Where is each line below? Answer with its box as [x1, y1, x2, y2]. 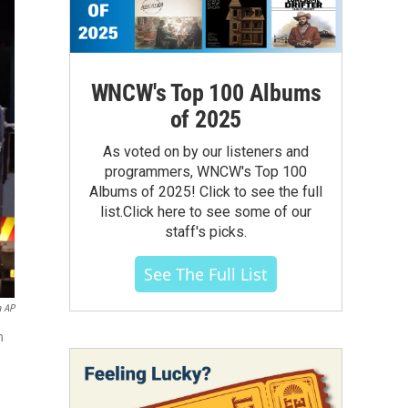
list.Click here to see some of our [100, 202, 311, 220]
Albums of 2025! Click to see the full [89, 182, 322, 200]
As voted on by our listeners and [103, 142, 309, 160]
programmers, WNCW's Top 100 [105, 162, 307, 180]
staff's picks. [165, 222, 247, 240]
